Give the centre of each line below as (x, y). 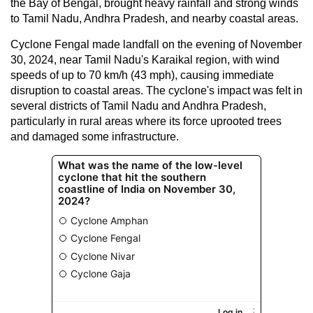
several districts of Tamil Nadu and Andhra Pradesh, (138, 105)
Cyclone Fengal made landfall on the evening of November (156, 44)
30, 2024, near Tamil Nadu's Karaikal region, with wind (145, 59)
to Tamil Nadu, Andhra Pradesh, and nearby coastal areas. (154, 18)
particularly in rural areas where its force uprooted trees (146, 121)
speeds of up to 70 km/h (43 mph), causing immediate (142, 75)
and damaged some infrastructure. (95, 136)
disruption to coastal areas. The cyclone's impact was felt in (156, 90)
